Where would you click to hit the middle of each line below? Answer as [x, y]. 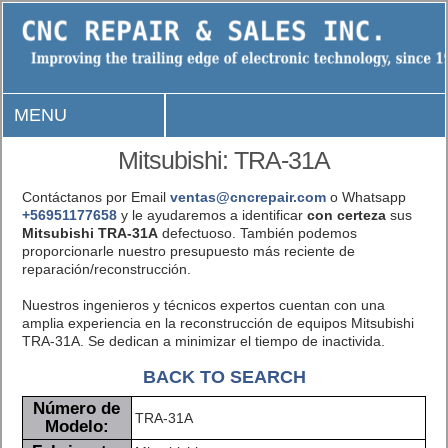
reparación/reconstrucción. [106, 268]
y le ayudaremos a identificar [211, 214]
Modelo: [76, 426]
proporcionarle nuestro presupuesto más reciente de [188, 250]
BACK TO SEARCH [224, 376]
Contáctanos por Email [95, 196]
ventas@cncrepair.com [247, 196]
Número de [77, 408]
